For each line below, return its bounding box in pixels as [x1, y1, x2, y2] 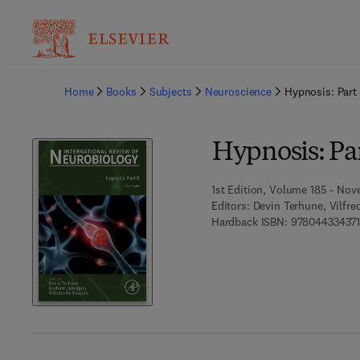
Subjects [149, 84, 192, 99]
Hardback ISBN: [211, 215, 288, 229]
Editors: [211, 198, 250, 213]
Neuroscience [204, 84, 272, 99]
